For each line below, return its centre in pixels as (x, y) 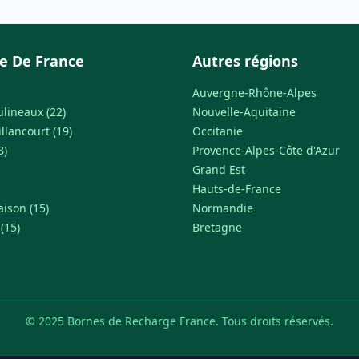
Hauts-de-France (237, 189)
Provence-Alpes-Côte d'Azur (266, 150)
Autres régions (245, 61)
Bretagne (217, 227)
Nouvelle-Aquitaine (244, 112)
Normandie (223, 208)
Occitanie (218, 131)
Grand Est (219, 169)
